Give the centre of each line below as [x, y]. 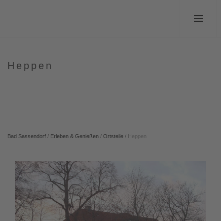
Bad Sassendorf [27, 136]
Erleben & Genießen [74, 136]
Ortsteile [113, 136]
